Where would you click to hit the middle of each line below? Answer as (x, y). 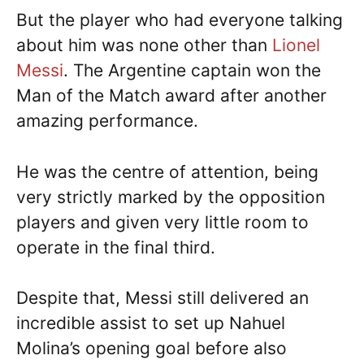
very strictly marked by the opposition (171, 197)
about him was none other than (144, 45)
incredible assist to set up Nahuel (151, 323)
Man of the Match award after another (171, 96)
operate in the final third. (116, 247)
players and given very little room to (162, 222)
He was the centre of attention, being (167, 171)
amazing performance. (107, 121)
